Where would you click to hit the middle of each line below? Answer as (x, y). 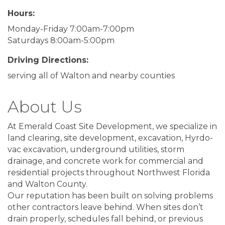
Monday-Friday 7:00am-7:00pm (71, 29)
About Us (45, 106)
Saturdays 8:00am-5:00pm (61, 40)
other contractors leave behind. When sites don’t (105, 207)
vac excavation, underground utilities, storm (96, 149)
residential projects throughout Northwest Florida (109, 172)
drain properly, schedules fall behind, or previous (105, 218)
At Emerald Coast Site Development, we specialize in (112, 126)
